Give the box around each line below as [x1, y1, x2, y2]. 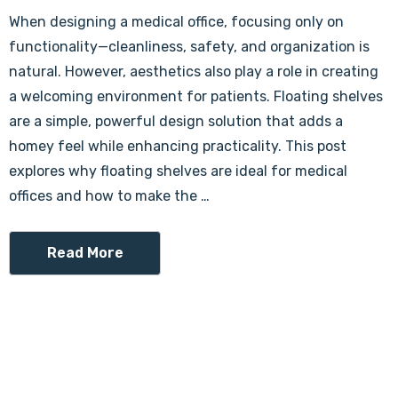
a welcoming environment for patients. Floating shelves [9, 88, 383, 105]
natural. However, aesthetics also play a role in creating [9, 63, 378, 80]
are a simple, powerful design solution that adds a [9, 113, 343, 130]
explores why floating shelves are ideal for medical [9, 163, 347, 179]
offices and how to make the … [9, 187, 210, 204]
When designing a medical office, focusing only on [9, 13, 344, 30]
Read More [46, 244, 123, 261]
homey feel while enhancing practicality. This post [9, 138, 346, 155]
